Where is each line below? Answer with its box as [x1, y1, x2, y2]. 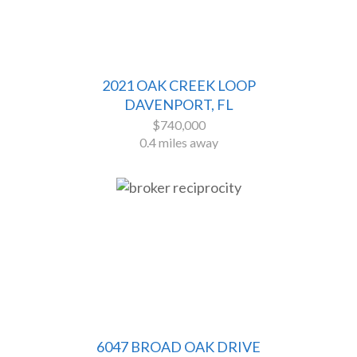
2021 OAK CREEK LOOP [101, 76, 256, 95]
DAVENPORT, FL [124, 96, 233, 114]
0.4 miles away [139, 135, 218, 151]
